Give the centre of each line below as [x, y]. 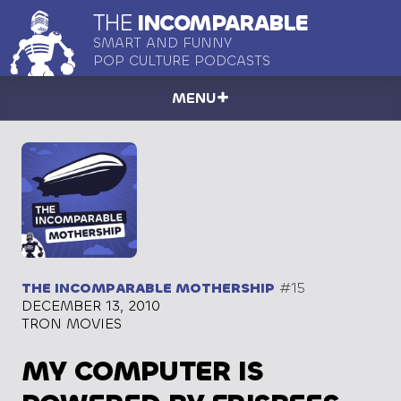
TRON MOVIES [72, 324]
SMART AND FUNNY [162, 43]
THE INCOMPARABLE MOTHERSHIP [148, 288]
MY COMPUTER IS [142, 371]
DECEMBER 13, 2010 [91, 306]
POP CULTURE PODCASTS [182, 61]
